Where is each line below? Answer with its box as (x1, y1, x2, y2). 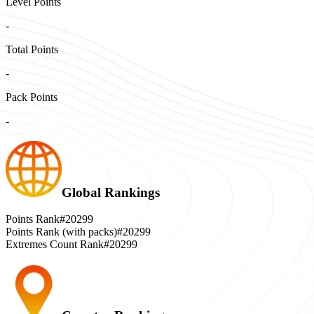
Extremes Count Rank (6, 238, 104, 251)
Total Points (6, 43, 58, 55)
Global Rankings (62, 184, 160, 200)
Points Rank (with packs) (6, 226, 117, 238)
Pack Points (6, 91, 57, 103)
